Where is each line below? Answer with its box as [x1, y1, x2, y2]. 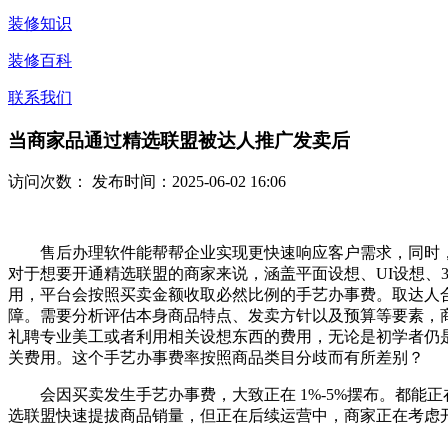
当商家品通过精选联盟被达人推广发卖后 [8, 129, 350, 151]
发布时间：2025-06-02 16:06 [88, 173, 286, 191]
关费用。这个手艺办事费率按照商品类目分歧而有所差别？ [8, 349, 424, 367]
